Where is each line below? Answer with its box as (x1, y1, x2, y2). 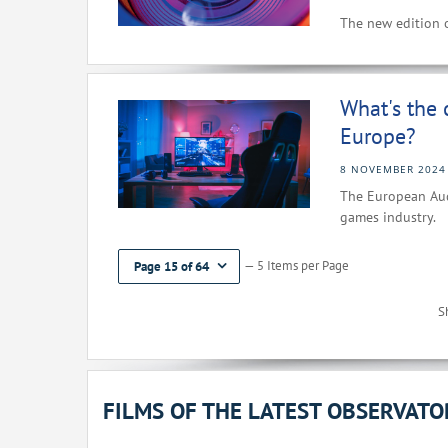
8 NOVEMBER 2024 (340, 162, 446, 176)
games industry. (340, 208, 436, 226)
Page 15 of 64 (134, 258, 209, 275)
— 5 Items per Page (244, 257, 349, 274)
